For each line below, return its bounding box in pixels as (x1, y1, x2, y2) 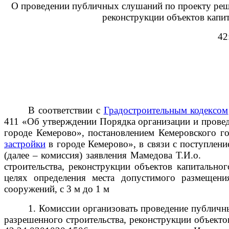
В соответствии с (28, 104, 104, 116)
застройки (4, 138, 45, 149)
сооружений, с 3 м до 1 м (4, 183, 109, 194)
